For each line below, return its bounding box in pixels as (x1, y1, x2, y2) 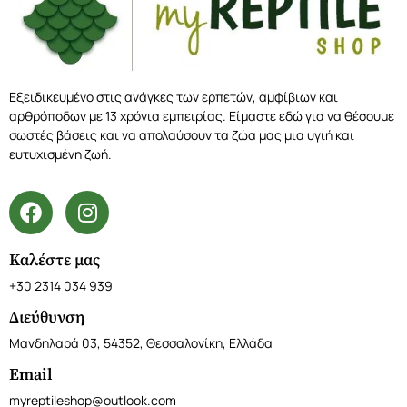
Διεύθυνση (9, 307, 84, 329)
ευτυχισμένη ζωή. (9, 145, 112, 164)
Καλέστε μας (9, 250, 100, 272)
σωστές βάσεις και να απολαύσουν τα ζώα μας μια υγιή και (9, 126, 354, 144)
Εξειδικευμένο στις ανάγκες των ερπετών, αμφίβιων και (9, 88, 338, 106)
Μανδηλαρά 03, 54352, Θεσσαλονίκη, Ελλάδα (9, 334, 273, 352)
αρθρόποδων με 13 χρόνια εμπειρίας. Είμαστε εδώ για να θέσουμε (9, 107, 394, 125)
